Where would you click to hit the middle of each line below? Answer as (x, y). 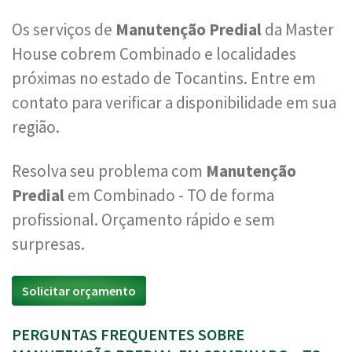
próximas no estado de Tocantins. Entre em (164, 78)
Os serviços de (64, 29)
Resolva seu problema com (109, 171)
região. (36, 127)
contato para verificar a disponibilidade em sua (174, 103)
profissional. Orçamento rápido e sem (143, 220)
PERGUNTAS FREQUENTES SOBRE (128, 334)
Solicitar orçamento (79, 291)
